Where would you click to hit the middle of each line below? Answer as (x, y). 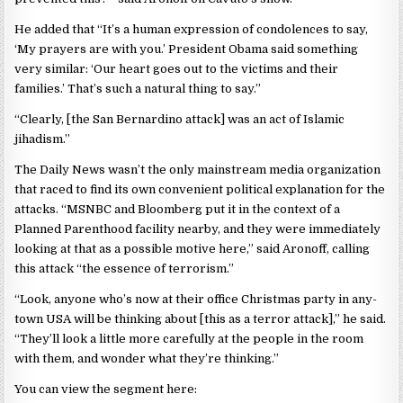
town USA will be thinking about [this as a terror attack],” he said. (201, 319)
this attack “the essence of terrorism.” (125, 269)
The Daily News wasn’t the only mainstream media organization (198, 170)
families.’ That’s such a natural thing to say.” (138, 89)
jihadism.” (43, 139)
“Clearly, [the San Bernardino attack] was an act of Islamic (180, 120)
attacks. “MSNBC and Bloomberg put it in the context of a (178, 210)
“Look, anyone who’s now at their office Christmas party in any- (196, 300)
